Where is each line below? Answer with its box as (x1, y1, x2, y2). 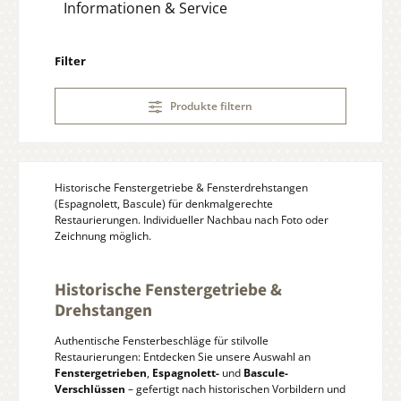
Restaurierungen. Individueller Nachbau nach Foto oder (55, 211, 328, 227)
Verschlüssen (55, 380, 125, 397)
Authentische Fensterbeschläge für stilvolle (55, 332, 269, 348)
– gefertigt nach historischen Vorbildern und (125, 380, 346, 397)
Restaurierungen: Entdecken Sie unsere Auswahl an (55, 348, 311, 364)
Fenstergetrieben (55, 364, 147, 380)
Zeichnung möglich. (55, 227, 151, 243)
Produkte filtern (170, 98, 253, 114)
